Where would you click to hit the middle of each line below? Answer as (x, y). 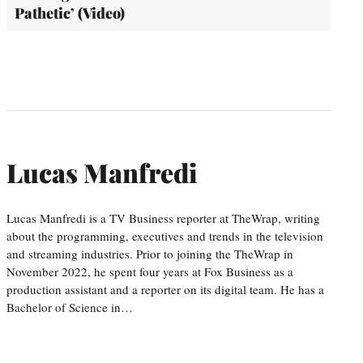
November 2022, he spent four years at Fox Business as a (150, 271)
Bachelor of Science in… (70, 307)
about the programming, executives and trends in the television (165, 235)
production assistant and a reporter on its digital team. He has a (165, 289)
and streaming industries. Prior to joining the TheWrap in (150, 253)
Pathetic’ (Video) (70, 13)
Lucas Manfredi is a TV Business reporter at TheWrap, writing (163, 218)
